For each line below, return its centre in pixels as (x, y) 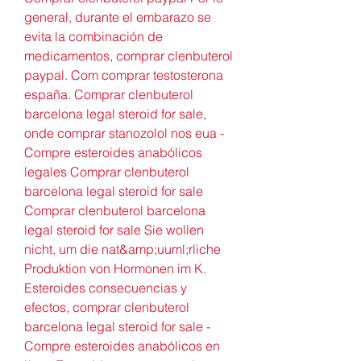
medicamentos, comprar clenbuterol (129, 55)
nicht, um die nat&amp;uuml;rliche (122, 249)
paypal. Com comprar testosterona (124, 75)
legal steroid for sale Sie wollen (114, 229)
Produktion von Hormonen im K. (115, 268)
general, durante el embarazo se (118, 17)
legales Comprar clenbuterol (107, 171)
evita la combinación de (93, 36)
